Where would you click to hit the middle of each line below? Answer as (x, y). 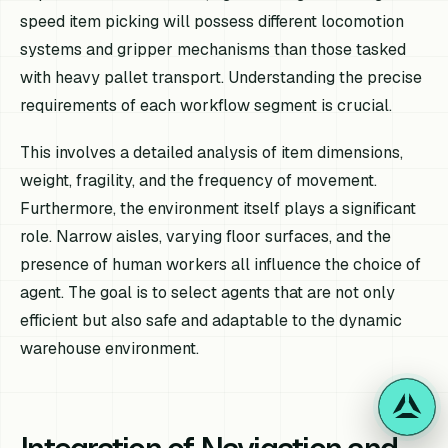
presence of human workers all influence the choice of (221, 265)
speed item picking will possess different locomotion (212, 22)
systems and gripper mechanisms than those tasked (213, 50)
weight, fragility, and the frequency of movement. (199, 181)
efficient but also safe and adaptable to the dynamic (211, 321)
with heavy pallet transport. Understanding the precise (221, 78)
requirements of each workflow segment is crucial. (206, 106)
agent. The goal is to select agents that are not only (208, 293)
